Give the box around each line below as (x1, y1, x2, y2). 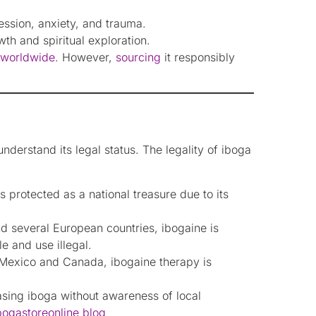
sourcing (112, 49, 161, 64)
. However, (55, 49, 112, 64)
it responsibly (161, 49, 235, 64)
